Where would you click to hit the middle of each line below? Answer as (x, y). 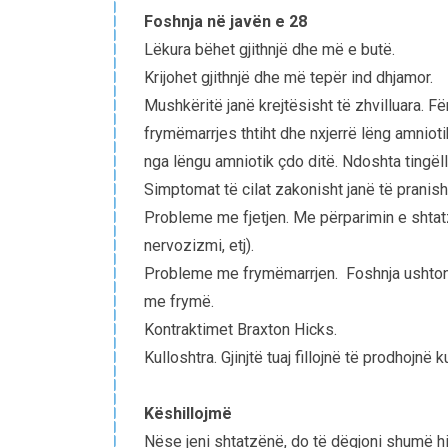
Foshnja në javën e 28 (225, 22)
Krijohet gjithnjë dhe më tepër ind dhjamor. (288, 78)
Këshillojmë (188, 414)
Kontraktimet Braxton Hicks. (240, 330)
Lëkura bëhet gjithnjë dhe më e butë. (269, 50)
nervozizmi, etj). (199, 246)
